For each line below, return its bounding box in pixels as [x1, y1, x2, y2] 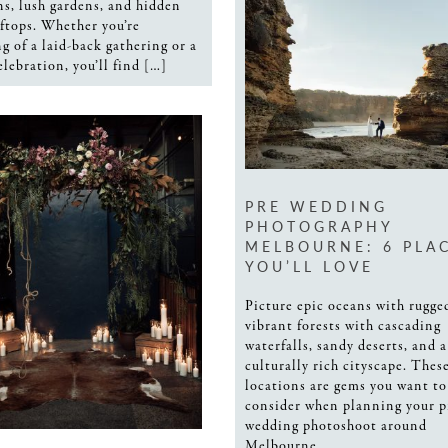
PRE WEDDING [245, 195, 388, 216]
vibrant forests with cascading [245, 315, 441, 336]
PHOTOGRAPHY [245, 215, 393, 236]
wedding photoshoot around [245, 415, 427, 436]
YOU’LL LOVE [245, 255, 374, 276]
